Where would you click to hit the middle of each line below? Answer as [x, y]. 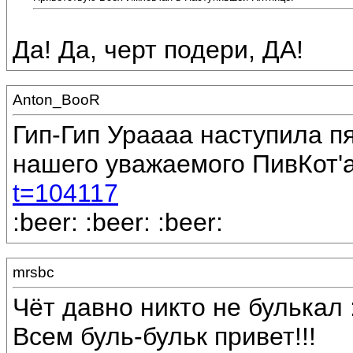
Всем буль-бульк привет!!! [164, 337]
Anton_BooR [56, 100]
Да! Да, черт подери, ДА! [158, 50]
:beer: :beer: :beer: [118, 223]
